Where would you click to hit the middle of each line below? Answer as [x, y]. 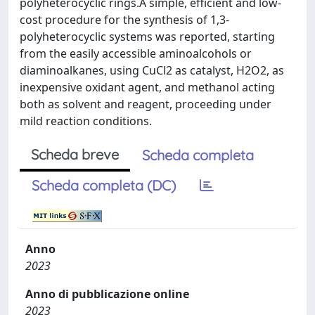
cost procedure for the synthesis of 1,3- [124, 20]
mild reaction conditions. [86, 121]
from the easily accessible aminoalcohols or [136, 53]
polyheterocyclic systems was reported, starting [147, 37]
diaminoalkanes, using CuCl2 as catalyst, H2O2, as [152, 70]
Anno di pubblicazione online [107, 294]
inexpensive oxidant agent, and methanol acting [147, 87]
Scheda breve [75, 154]
